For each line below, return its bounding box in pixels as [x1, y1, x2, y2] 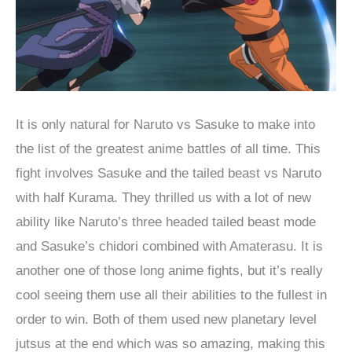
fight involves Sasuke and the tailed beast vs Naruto [16, 166, 321, 181]
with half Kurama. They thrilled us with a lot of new [16, 190, 311, 206]
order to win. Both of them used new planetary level [16, 312, 317, 328]
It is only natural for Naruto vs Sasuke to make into [16, 117, 315, 133]
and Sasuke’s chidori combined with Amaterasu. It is [16, 239, 323, 255]
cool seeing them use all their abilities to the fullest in [16, 288, 327, 303]
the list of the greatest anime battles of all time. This [16, 141, 321, 157]
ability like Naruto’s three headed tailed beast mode [16, 214, 316, 230]
